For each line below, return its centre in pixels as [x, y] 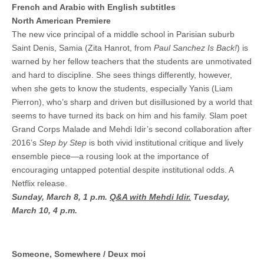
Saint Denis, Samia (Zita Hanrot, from [83, 47]
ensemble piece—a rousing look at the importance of [110, 156]
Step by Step [63, 142]
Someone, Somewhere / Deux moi [79, 254]
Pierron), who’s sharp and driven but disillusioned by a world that [132, 102]
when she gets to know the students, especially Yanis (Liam [122, 88]
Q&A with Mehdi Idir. [150, 197]
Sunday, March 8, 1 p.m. [61, 197]
